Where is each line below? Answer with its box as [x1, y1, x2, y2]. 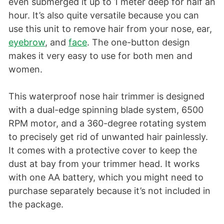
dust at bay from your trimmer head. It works [8, 158, 199, 169]
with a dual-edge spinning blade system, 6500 [8, 104, 203, 115]
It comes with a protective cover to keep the [8, 145, 197, 156]
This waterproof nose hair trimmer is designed [8, 91, 204, 102]
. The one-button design [87, 37, 190, 48]
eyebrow [8, 37, 45, 48]
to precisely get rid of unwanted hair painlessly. [8, 131, 208, 142]
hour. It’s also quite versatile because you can [8, 10, 199, 21]
